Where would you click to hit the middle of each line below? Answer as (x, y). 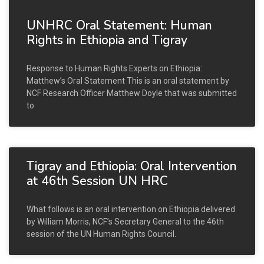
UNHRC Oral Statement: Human (119, 25)
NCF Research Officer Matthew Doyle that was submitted (132, 93)
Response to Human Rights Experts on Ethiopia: (114, 68)
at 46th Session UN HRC (97, 181)
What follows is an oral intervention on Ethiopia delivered (131, 209)
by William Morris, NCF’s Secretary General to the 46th (125, 221)
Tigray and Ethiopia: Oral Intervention (132, 166)
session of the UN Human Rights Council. (101, 234)
